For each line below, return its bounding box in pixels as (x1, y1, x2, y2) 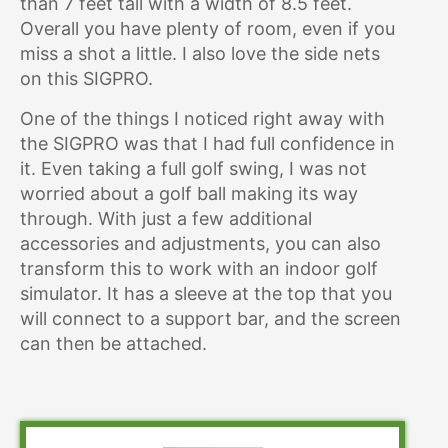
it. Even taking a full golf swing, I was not (20, 158, 367, 179)
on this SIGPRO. (20, 68, 153, 89)
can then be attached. (20, 333, 207, 354)
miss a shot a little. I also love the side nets (20, 43, 380, 64)
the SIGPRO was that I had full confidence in (20, 133, 395, 154)
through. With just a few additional (20, 208, 312, 229)
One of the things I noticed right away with (20, 108, 385, 129)
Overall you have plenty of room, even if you (20, 18, 395, 39)
